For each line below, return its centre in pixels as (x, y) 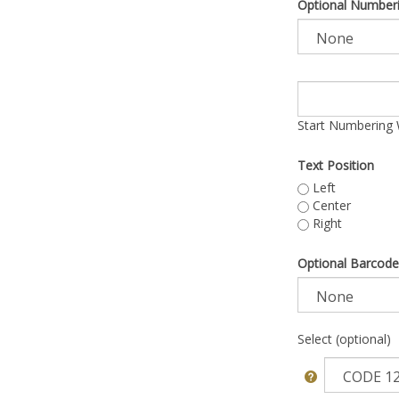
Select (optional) (344, 339)
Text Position (336, 165)
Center (330, 205)
